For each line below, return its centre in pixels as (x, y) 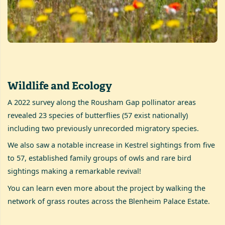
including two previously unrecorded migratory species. (103, 129)
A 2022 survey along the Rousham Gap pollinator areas (102, 102)
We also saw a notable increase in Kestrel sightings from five (111, 145)
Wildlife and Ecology (60, 85)
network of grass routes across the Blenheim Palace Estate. (109, 201)
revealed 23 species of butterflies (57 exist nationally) (98, 116)
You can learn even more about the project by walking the (107, 188)
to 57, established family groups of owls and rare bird (100, 158)
